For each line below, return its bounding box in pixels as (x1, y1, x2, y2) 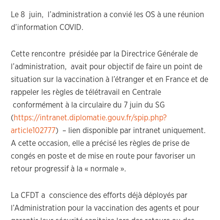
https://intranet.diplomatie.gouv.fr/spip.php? (14, 114, 167, 122)
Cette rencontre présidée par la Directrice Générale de (11, 50, 198, 58)
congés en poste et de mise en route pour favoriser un (11, 152, 196, 160)
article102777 (11, 127, 56, 135)
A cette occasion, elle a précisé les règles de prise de (11, 139, 190, 147)
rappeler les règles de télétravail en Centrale (11, 88, 162, 96)
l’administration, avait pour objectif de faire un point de (11, 63, 203, 71)
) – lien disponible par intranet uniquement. (55, 127, 206, 135)
